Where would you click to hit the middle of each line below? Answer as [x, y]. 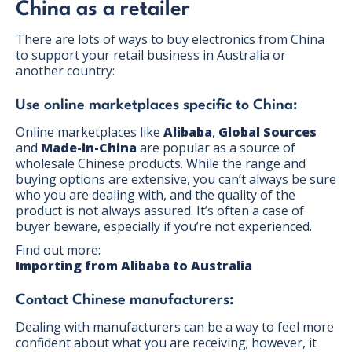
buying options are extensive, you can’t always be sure [176, 179]
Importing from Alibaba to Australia [134, 265]
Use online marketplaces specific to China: [161, 105]
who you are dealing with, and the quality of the [156, 194]
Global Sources [268, 132]
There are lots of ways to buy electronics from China [170, 39]
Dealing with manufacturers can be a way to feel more [175, 326]
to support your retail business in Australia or [151, 55]
